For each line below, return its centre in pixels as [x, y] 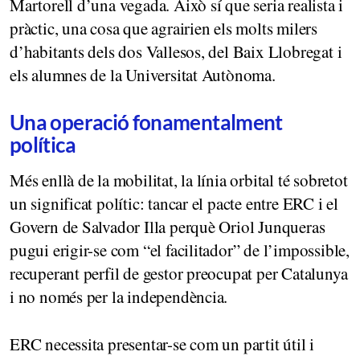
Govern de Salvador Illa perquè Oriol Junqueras [168, 226]
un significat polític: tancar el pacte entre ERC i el [174, 203]
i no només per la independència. [119, 296]
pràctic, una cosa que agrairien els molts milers [164, 28]
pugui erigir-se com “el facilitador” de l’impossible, [180, 250]
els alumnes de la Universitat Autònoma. [143, 74]
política [43, 144]
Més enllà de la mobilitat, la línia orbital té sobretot [179, 180]
